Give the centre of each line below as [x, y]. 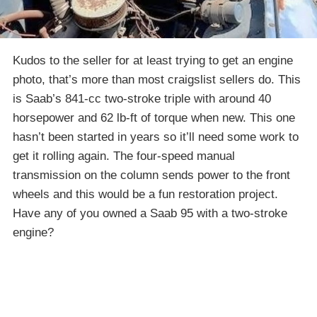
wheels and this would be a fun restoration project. [145, 195]
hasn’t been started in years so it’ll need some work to [156, 137]
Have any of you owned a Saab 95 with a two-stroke [150, 214]
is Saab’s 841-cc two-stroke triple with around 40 [142, 99]
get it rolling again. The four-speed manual [124, 156]
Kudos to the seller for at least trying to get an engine [153, 61]
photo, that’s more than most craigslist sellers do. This [157, 80]
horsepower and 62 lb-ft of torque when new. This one [154, 118]
